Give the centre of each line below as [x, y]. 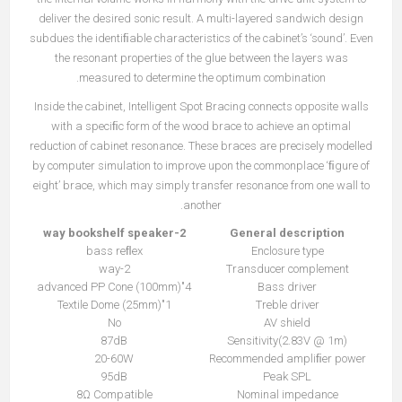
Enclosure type [287, 251]
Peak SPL [287, 377]
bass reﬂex [114, 251]
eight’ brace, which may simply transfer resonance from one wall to [201, 186]
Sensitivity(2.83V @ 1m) [287, 341]
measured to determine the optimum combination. [202, 78]
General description [287, 233]
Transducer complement [287, 269]
